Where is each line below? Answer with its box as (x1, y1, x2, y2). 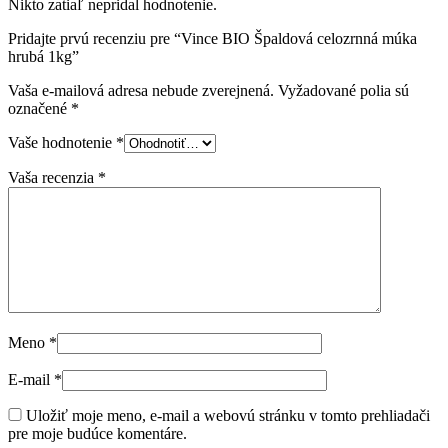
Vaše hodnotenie (8, 134, 116, 152)
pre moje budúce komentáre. (8, 425, 187, 443)
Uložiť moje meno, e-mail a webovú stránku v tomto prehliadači (26, 407, 430, 425)
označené (8, 100, 71, 118)
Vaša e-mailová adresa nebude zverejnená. (8, 82, 274, 100)
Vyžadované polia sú (278, 82, 409, 100)
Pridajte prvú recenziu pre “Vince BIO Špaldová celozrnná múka (8, 30, 417, 48)
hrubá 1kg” (8, 48, 79, 66)
